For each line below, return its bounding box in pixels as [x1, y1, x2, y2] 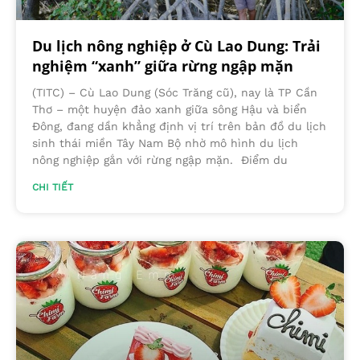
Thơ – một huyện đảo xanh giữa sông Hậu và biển [32, 102, 307, 116]
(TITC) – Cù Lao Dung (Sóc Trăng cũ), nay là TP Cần [32, 85, 317, 99]
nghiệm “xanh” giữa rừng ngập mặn [32, 55, 293, 76]
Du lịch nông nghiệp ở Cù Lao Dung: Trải [32, 35, 321, 55]
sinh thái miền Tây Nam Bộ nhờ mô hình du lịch [32, 136, 298, 149]
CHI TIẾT [32, 181, 73, 193]
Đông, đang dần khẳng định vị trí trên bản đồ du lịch [32, 119, 326, 133]
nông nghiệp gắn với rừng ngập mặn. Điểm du [32, 153, 288, 166]
